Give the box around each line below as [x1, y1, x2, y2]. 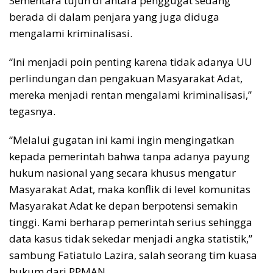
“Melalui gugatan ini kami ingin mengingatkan [9, 132, 234, 147]
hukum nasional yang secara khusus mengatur [9, 165, 236, 180]
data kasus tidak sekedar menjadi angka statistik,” [9, 231, 252, 246]
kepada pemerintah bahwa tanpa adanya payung [9, 149, 250, 163]
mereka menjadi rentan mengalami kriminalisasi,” [9, 87, 252, 102]
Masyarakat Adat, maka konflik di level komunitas [9, 182, 250, 196]
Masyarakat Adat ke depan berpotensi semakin [9, 198, 238, 213]
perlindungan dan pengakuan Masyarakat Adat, [9, 71, 243, 85]
